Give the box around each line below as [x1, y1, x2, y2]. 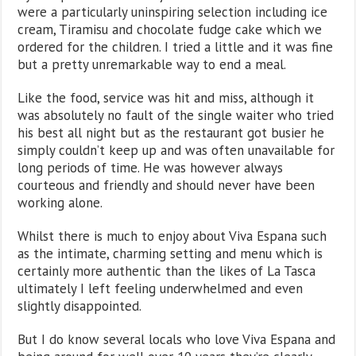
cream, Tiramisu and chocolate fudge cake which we [17, 20, 323, 38]
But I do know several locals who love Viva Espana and [17, 330, 336, 348]
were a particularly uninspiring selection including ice [17, 2, 328, 21]
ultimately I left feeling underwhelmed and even [17, 279, 304, 297]
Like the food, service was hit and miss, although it [17, 88, 315, 106]
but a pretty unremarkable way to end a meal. [17, 55, 287, 73]
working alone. [17, 193, 103, 211]
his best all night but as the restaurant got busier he [17, 123, 325, 141]
